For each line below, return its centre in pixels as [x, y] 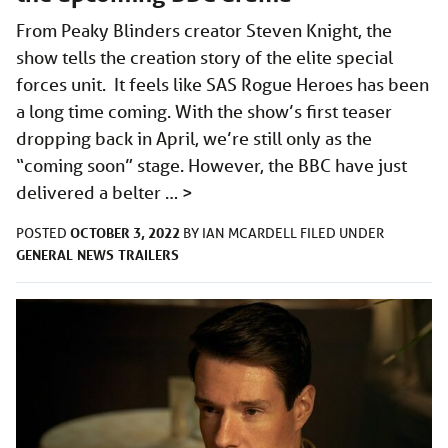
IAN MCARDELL [251, 233]
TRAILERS [148, 255]
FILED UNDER [342, 233]
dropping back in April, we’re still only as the [194, 138]
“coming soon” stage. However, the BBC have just [211, 165]
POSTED [43, 233]
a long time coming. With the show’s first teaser [204, 111]
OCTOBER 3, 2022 [125, 233]
